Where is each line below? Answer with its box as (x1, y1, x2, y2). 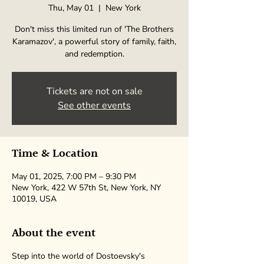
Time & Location (12, 144, 98, 163)
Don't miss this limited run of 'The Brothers (15, 24, 174, 35)
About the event (12, 224, 95, 243)
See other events (58, 99, 131, 112)
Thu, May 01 (48, 2, 94, 14)
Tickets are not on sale (46, 85, 143, 98)
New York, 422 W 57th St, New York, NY (12, 182, 161, 193)
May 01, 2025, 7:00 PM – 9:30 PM (12, 171, 136, 182)
